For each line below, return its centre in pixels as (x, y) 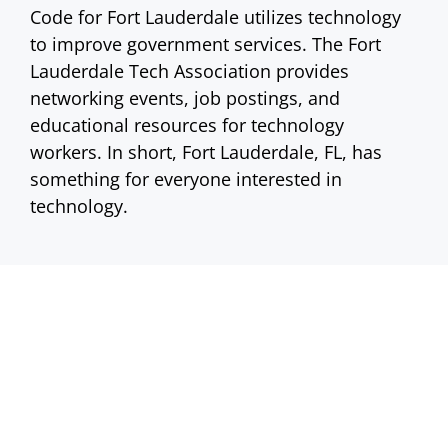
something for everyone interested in (186, 179)
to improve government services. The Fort (205, 44)
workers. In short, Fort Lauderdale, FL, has (206, 152)
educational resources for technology (187, 125)
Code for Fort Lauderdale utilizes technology (215, 17)
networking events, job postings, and (185, 98)
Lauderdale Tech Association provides (189, 71)
